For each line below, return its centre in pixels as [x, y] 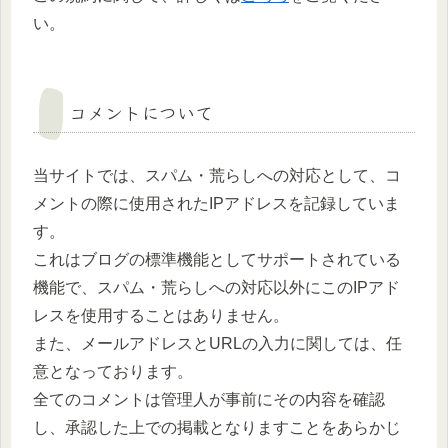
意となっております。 [113, 371]
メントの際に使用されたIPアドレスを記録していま [216, 203]
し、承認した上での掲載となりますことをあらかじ [217, 427]
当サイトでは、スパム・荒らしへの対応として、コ [217, 175]
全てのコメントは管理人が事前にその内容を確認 [209, 399]
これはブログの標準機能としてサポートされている [217, 259]
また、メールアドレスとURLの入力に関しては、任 [217, 343]
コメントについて [141, 111]
